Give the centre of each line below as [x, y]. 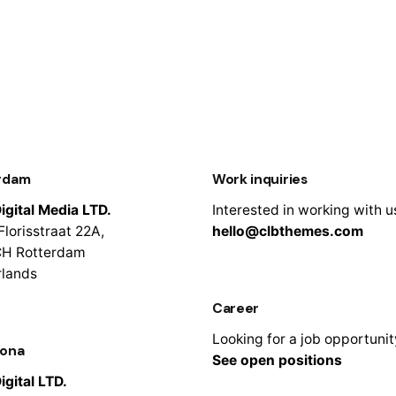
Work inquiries [259, 180]
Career [236, 308]
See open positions [277, 360]
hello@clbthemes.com [287, 232]
